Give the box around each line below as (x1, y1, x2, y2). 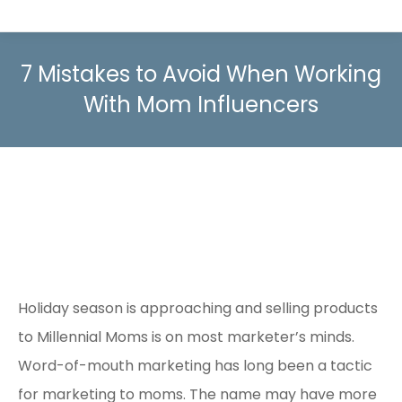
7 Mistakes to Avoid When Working (21, 59, 381, 89)
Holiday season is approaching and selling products (18, 298, 378, 319)
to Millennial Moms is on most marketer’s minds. (18, 327, 354, 348)
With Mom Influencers (83, 90, 319, 119)
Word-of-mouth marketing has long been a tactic (18, 355, 372, 377)
